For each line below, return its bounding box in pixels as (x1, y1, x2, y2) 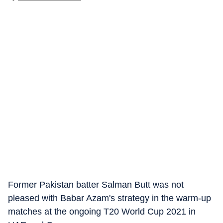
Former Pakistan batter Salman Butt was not (8, 180, 184, 190)
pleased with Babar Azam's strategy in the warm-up (8, 193, 211, 203)
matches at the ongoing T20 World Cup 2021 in (8, 207, 196, 217)
